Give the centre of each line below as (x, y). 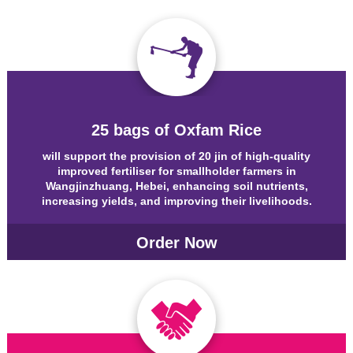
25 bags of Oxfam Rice (176, 130)
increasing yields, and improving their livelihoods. (176, 201)
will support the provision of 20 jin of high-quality (176, 156)
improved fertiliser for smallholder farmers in (176, 171)
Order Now (176, 242)
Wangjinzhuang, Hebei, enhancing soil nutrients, (176, 186)
